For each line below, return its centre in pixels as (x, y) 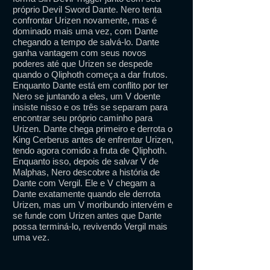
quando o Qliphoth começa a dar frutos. (90, 74)
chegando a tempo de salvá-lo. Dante (86, 42)
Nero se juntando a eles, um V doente (86, 96)
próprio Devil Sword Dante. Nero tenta (87, 9)
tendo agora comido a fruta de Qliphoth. (90, 150)
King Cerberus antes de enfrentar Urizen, (93, 140)
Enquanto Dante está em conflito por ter (90, 85)
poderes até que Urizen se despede (83, 64)
